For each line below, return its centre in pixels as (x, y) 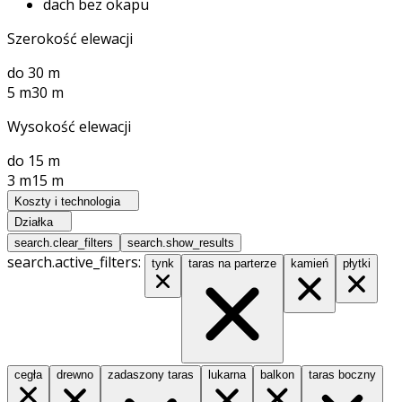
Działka (34, 222)
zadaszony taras (151, 374)
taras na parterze (232, 263)
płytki (357, 263)
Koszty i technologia (67, 201)
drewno (75, 374)
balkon (277, 374)
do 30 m (34, 72)
